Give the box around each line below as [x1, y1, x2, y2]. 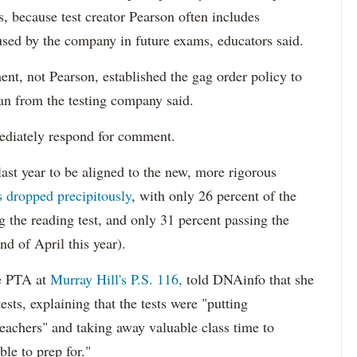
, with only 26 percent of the [131, 186, 296, 205]
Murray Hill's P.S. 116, [50, 269, 182, 288]
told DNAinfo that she [182, 269, 314, 288]
